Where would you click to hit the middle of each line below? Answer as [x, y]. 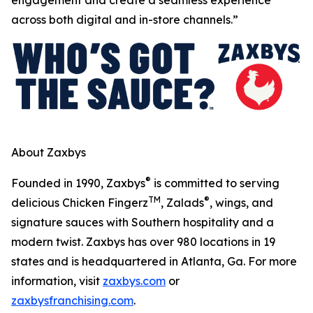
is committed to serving [215, 183]
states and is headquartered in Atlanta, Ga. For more [154, 261]
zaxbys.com [134, 281]
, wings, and [241, 202]
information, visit [57, 281]
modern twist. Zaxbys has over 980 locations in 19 [143, 241]
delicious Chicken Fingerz [80, 202]
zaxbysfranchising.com [72, 300]
